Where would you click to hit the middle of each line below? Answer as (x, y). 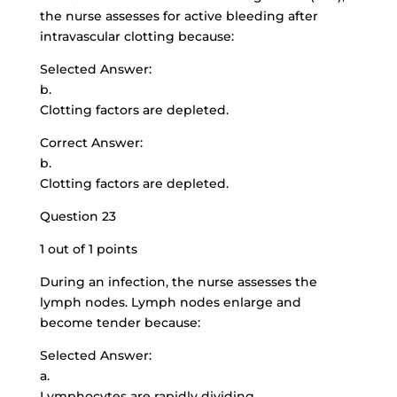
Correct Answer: (91, 143)
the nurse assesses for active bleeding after (179, 16)
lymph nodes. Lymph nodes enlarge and (170, 302)
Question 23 (78, 216)
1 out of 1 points (88, 249)
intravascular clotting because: (136, 36)
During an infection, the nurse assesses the (178, 282)
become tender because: (120, 323)
